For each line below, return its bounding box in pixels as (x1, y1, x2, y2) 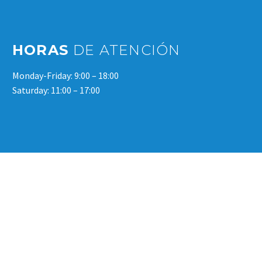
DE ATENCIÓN (73, 41, 181, 58)
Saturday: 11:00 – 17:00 (12, 84, 100, 96)
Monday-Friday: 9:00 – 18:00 (12, 70, 119, 82)
